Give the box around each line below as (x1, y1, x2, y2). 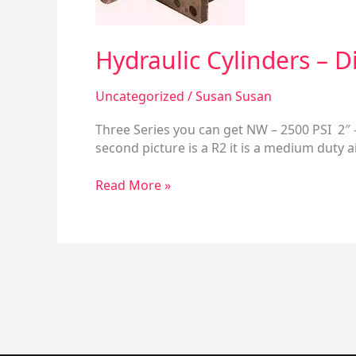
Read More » (95, 176, 171, 195)
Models (95, 3, 139, 21)
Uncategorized (95, 87, 184, 105)
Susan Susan (195, 87, 272, 105)
